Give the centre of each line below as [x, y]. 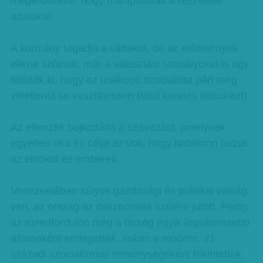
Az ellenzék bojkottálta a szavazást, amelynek [118, 127]
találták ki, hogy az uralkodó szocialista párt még [124, 80]
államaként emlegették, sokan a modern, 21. [114, 238]
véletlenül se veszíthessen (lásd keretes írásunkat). [130, 96]
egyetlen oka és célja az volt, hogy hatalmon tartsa [129, 143]
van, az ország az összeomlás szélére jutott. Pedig [129, 207]
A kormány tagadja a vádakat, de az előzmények [124, 48]
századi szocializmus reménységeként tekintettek [126, 254]
